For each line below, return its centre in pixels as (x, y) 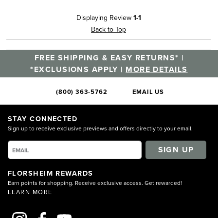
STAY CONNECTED (43, 118)
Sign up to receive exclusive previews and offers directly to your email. (100, 128)
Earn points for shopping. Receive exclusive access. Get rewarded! (95, 183)
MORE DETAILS (157, 69)
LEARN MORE (30, 192)
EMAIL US (148, 92)
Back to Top (109, 29)
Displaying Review (105, 18)
